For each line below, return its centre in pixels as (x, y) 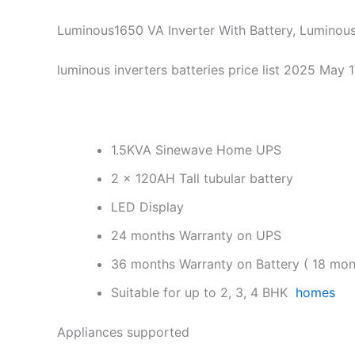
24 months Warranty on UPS (196, 236)
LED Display (147, 207)
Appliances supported (123, 332)
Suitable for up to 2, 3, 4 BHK (203, 293)
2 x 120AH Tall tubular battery (202, 179)
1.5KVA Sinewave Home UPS (196, 150)
